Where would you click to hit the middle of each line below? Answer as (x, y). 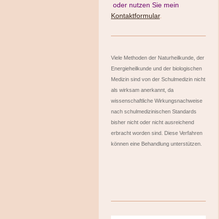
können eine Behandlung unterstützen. (156, 144)
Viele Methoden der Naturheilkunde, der (158, 58)
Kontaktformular (135, 15)
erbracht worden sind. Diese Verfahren (157, 133)
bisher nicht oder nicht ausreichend (153, 122)
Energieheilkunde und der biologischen (156, 69)
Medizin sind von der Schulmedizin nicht (158, 79)
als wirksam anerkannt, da (142, 90)
